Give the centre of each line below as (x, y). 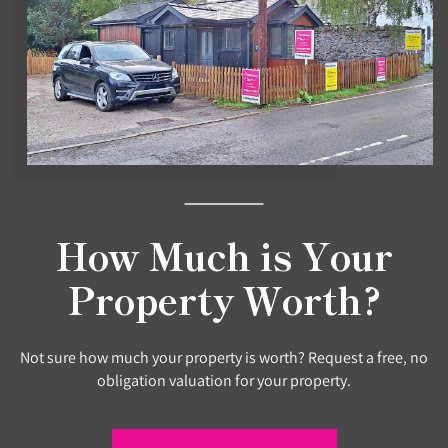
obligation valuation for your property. (224, 379)
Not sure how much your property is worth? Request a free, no (224, 356)
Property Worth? (224, 298)
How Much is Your (224, 254)
